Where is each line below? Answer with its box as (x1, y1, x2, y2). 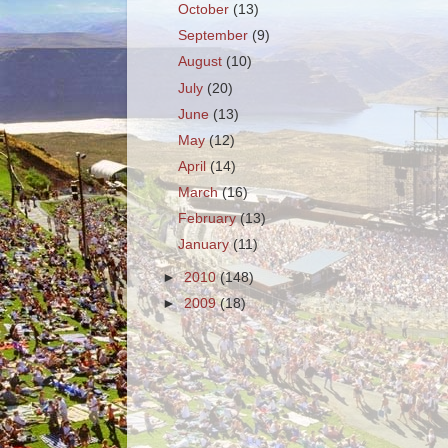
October (178, 2, 234, 18)
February (178, 211, 241, 227)
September (178, 28, 253, 44)
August (178, 54, 227, 70)
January (178, 237, 234, 253)
